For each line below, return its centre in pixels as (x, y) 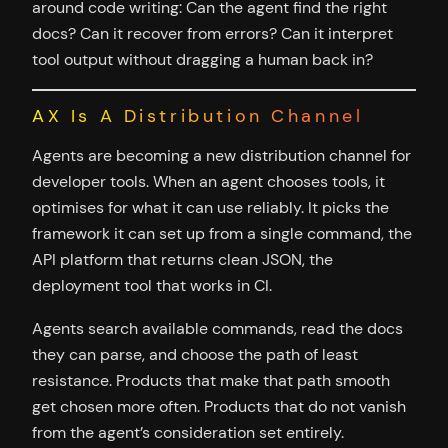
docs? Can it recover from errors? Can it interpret (212, 33)
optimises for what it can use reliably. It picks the (210, 208)
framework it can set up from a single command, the (222, 234)
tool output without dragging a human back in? (202, 59)
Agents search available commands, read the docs (217, 328)
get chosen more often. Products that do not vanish (219, 406)
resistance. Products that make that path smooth (211, 380)
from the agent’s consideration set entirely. (188, 432)
